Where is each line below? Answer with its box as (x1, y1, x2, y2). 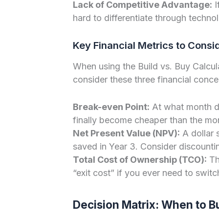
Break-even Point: (72, 101, 150, 112)
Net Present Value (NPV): (72, 128, 180, 138)
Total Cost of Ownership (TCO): (72, 154, 207, 165)
